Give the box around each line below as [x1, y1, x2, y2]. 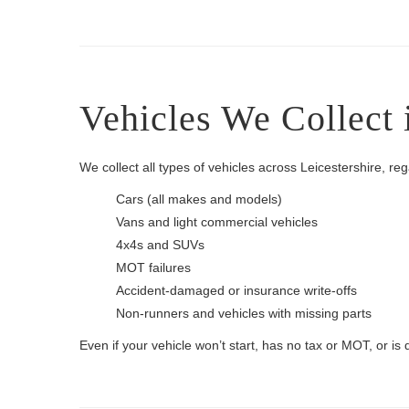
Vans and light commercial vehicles [116, 215, 318, 229]
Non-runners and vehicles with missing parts [116, 306, 372, 320]
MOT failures [116, 260, 191, 275]
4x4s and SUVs [116, 237, 204, 252]
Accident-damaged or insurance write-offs [116, 283, 357, 298]
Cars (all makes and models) [116, 192, 282, 206]
